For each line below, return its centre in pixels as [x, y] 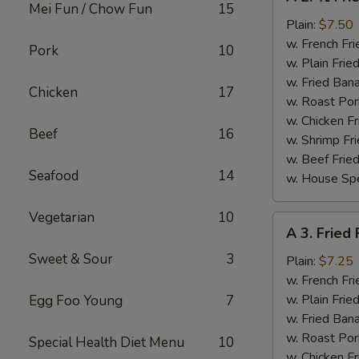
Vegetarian [62, 218]
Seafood [54, 176]
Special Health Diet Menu [107, 343]
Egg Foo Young [76, 301]
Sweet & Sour [71, 259]
